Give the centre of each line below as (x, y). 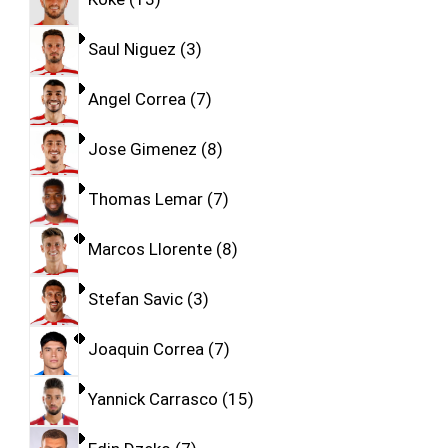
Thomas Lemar (145, 199)
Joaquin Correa (145, 349)
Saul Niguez (131, 49)
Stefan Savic (135, 299)
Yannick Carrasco (152, 399)
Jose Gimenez (142, 149)
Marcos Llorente (149, 249)
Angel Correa (136, 99)
